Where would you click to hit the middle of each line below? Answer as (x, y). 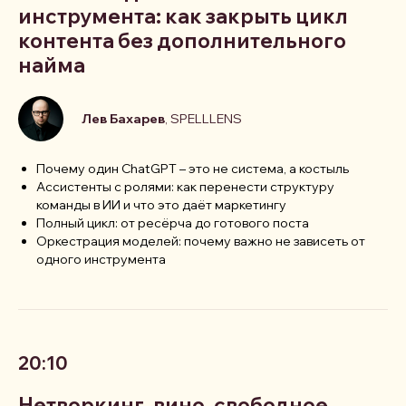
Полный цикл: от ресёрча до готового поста (173, 223)
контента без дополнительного (182, 41)
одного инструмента (101, 260)
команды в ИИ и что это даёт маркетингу (161, 205)
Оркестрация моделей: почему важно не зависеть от (201, 242)
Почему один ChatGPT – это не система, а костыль (193, 169)
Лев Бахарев (123, 119)
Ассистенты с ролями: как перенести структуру (185, 187)
